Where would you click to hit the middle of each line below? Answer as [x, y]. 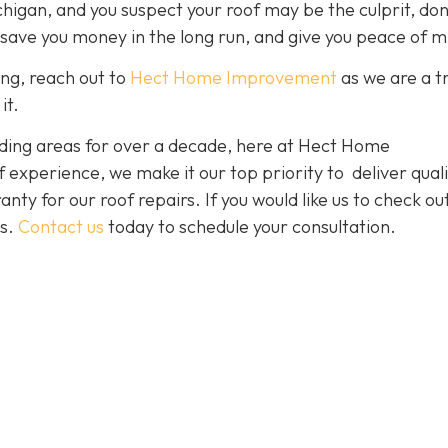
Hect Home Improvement [233, 77]
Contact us [61, 227]
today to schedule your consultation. [250, 227]
